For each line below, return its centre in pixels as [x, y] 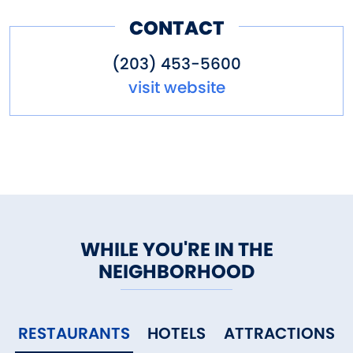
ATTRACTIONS [279, 334]
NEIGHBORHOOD [176, 272]
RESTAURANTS [74, 334]
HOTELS [177, 334]
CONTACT [176, 28]
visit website [176, 88]
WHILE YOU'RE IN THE [176, 250]
